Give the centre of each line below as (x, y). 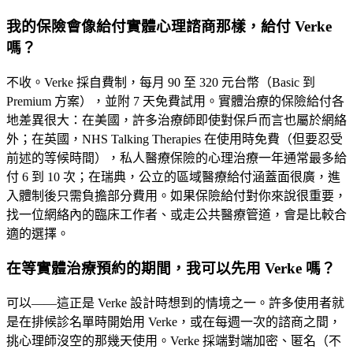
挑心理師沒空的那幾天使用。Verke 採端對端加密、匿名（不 (174, 341)
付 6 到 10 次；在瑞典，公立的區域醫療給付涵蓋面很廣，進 (173, 176)
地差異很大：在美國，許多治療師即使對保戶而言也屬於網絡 (176, 120)
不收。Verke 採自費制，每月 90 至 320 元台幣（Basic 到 (161, 82)
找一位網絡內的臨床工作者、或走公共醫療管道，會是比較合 (176, 214)
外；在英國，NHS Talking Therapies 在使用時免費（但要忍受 (175, 139)
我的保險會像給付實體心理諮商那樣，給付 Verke (169, 27)
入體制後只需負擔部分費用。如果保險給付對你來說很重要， (176, 195)
